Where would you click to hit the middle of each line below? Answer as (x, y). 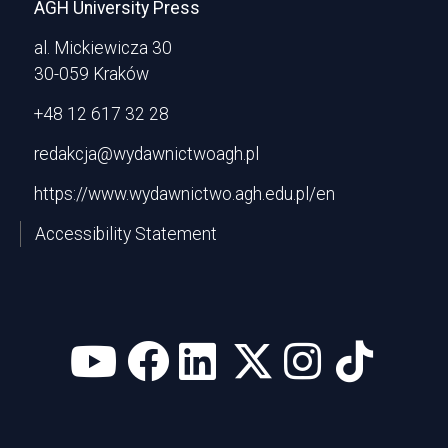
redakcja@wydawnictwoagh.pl (146, 154)
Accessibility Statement (126, 234)
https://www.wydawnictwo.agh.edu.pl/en (184, 194)
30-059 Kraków (91, 74)
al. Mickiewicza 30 (103, 48)
